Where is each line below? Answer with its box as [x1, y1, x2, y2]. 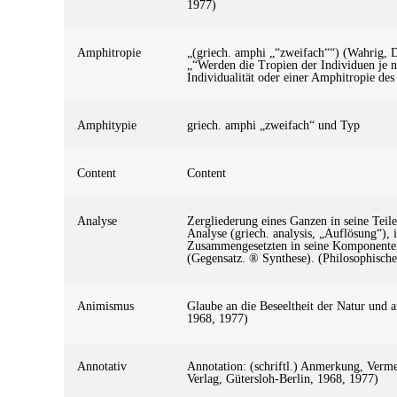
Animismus [77, 299, 134, 313]
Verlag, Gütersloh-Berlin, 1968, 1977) [187, 371, 378, 385]
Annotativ [77, 359, 127, 373]
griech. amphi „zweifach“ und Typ [187, 118, 360, 132]
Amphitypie [77, 118, 136, 132]
